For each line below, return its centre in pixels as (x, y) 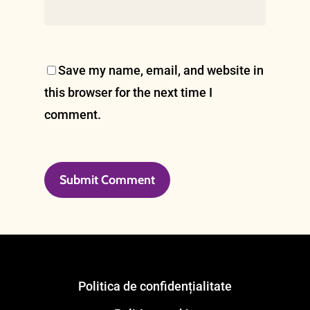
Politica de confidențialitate (155, 286)
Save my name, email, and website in (161, 71)
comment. (73, 115)
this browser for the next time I (128, 93)
